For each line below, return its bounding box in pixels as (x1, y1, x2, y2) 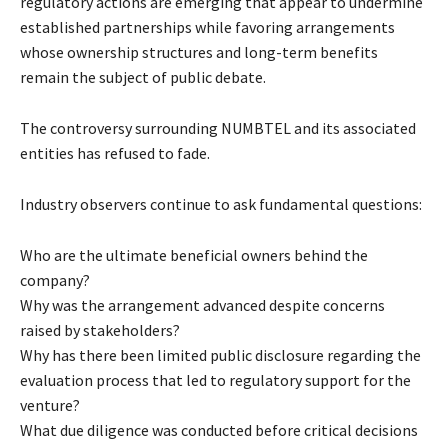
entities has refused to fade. (20, 143, 210, 164)
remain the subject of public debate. (20, 67, 266, 88)
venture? (20, 395, 80, 416)
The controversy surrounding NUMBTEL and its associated (20, 118, 416, 139)
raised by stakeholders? (20, 320, 180, 341)
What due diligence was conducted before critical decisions (20, 420, 418, 441)
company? (20, 270, 90, 291)
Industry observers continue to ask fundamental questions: (20, 194, 422, 215)
